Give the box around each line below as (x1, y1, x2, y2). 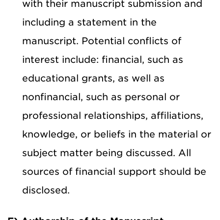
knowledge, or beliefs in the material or (22, 128, 211, 140)
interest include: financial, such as (22, 54, 183, 65)
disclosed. (22, 184, 70, 196)
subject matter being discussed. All (22, 147, 191, 159)
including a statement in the (22, 16, 157, 28)
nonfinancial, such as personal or (22, 91, 180, 103)
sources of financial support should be (22, 165, 206, 177)
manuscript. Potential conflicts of (22, 35, 181, 47)
